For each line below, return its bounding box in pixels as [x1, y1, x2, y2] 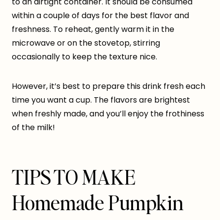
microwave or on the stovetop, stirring [12, 37, 160, 49]
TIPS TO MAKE [12, 164, 136, 190]
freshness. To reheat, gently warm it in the [12, 24, 174, 35]
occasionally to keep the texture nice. [12, 51, 157, 63]
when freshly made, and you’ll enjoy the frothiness [12, 108, 204, 120]
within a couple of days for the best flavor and [12, 10, 189, 22]
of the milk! [12, 122, 55, 134]
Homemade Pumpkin [12, 190, 184, 216]
